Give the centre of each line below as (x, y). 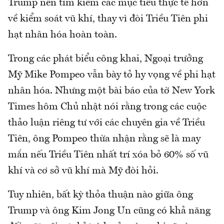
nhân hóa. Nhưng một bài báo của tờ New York (111, 91)
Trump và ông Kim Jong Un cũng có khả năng (109, 211)
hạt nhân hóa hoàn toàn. (62, 35)
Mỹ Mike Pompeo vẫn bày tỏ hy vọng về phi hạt (112, 75)
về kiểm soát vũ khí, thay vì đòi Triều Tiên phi (108, 19)
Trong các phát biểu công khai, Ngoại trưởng (105, 59)
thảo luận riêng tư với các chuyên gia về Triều (106, 123)
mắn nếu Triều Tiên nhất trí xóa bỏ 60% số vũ (108, 155)
